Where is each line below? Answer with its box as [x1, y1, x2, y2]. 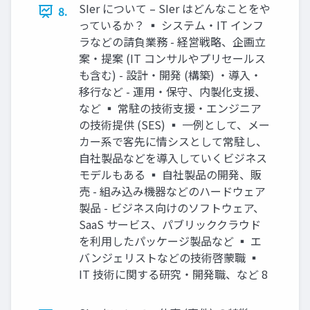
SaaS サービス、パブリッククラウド [79, 216, 261, 233]
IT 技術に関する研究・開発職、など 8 [79, 266, 268, 283]
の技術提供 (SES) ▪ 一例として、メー [79, 116, 270, 134]
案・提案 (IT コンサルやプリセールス [79, 50, 266, 67]
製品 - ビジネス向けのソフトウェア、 [79, 199, 264, 217]
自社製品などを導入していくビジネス [79, 149, 267, 167]
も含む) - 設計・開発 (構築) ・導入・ [79, 66, 262, 84]
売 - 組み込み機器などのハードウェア [79, 183, 266, 200]
